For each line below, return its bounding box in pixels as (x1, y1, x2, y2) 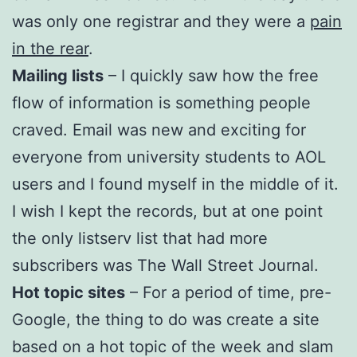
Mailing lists (12, 65, 104, 85)
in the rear (12, 38, 88, 58)
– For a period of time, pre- (125, 282, 331, 302)
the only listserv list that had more (12, 228, 268, 248)
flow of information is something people (12, 92, 311, 112)
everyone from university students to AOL (12, 147, 326, 167)
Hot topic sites (12, 282, 125, 302)
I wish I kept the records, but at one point (12, 201, 323, 221)
